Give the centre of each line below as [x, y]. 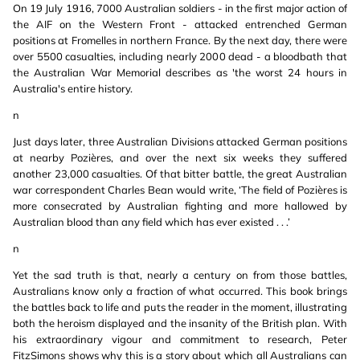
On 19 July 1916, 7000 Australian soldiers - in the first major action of [180, 8]
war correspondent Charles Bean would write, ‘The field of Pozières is [180, 190]
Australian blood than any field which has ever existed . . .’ [151, 222]
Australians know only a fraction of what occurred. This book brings [180, 291]
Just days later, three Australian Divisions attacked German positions [180, 142]
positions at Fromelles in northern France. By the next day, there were [180, 41]
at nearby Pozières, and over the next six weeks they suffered [180, 158]
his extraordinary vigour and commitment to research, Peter [180, 340]
